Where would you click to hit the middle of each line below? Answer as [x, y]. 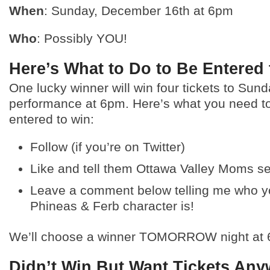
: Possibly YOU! [82, 38]
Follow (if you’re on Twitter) [108, 147]
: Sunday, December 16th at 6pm [139, 11]
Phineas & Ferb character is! [112, 206]
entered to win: [52, 119]
